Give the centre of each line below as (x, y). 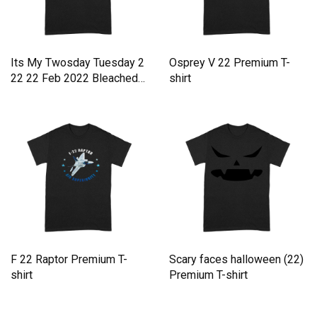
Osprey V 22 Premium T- (230, 63)
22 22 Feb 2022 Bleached (74, 79)
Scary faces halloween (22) (236, 260)
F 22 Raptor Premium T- (69, 260)
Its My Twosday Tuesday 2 (77, 63)
